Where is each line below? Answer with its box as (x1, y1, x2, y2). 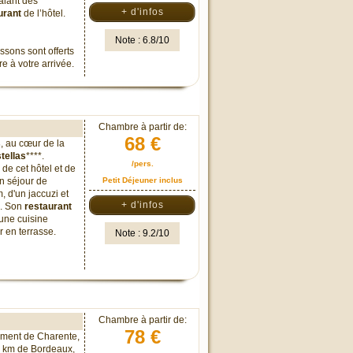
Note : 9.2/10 (115, 228, 169, 239)
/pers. (131, 159, 154, 168)
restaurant (24, 201, 72, 212)
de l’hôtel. (24, 8, 65, 19)
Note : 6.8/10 (115, 35, 169, 46)
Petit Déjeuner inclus (102, 176, 183, 184)
